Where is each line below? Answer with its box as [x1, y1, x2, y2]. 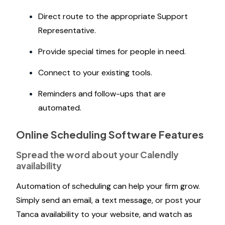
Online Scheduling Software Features [16, 128, 204, 141]
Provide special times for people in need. [38, 46, 186, 57]
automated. [38, 102, 81, 113]
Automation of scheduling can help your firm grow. [16, 181, 200, 191]
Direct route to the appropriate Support [38, 11, 188, 22]
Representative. [38, 25, 96, 36]
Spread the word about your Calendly [16, 149, 178, 160]
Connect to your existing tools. [38, 67, 152, 78]
